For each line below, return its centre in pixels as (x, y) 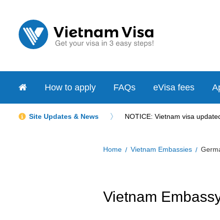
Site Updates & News (64, 116)
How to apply (70, 87)
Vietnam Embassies (161, 149)
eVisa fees (174, 87)
